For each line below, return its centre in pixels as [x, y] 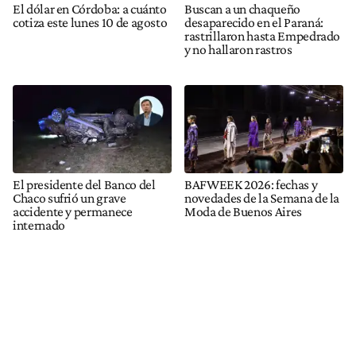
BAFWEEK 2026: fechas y [251, 184]
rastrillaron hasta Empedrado [263, 35]
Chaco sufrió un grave [70, 197]
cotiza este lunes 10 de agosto [90, 22]
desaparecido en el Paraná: [254, 22]
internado [39, 224]
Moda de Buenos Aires [243, 211]
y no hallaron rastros [238, 49]
